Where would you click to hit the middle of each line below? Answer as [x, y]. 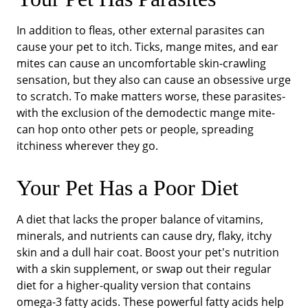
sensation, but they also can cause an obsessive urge [154, 79]
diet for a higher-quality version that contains [134, 285]
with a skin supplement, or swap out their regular [144, 268]
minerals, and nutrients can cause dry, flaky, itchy [144, 235]
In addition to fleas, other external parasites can [141, 30]
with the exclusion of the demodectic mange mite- [146, 112]
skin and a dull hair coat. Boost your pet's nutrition [148, 252]
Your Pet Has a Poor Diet [128, 187]
